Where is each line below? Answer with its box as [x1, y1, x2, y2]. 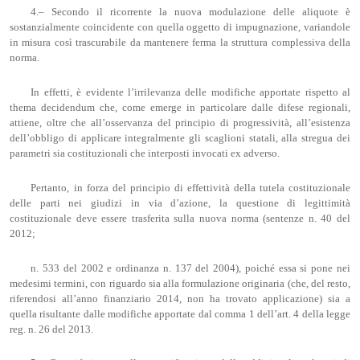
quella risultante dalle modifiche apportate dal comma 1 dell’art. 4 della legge [10, 308, 350, 320]
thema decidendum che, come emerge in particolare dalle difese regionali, [10, 102, 350, 114]
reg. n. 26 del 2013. [10, 323, 93, 335]
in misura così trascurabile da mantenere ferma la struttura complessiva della [10, 37, 350, 49]
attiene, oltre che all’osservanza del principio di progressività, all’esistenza [10, 117, 350, 129]
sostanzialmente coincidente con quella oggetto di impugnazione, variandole [10, 22, 350, 34]
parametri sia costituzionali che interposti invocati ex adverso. [10, 148, 280, 160]
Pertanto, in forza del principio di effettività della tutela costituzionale [31, 182, 350, 194]
